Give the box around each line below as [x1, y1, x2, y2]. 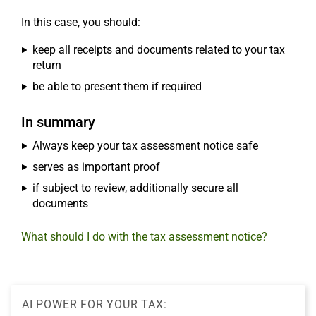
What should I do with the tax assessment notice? [21, 230, 267, 244]
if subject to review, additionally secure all [32, 181, 238, 195]
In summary [21, 114, 95, 131]
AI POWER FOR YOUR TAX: [22, 298, 167, 312]
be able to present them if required [32, 80, 202, 94]
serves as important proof [32, 160, 160, 174]
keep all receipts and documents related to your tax [32, 43, 285, 57]
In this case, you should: [21, 16, 140, 30]
